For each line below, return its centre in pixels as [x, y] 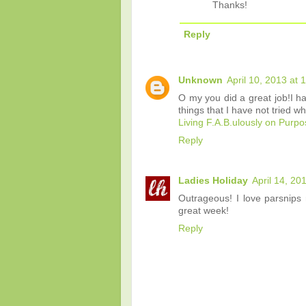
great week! [204, 210]
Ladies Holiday [213, 180]
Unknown [200, 80]
